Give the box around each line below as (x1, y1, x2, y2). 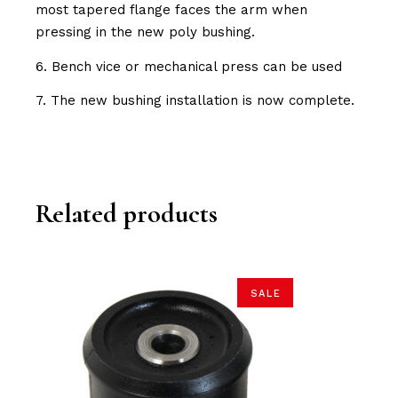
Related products (36, 197, 219, 231)
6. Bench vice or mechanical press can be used (36, 58, 343, 75)
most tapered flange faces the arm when (36, 2, 308, 19)
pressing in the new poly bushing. (36, 24, 256, 41)
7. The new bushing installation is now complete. (36, 92, 355, 109)
